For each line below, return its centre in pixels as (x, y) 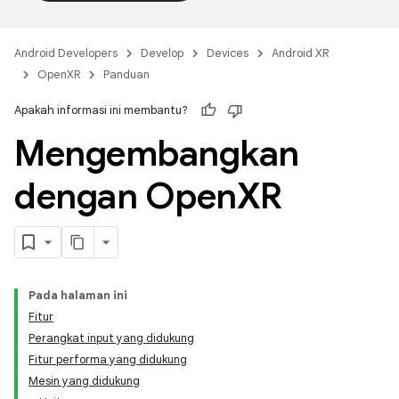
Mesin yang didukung (84, 381)
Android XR (300, 53)
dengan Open (126, 196)
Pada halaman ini (78, 295)
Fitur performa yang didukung (108, 359)
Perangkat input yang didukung (111, 338)
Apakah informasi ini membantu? (101, 110)
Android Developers (66, 53)
